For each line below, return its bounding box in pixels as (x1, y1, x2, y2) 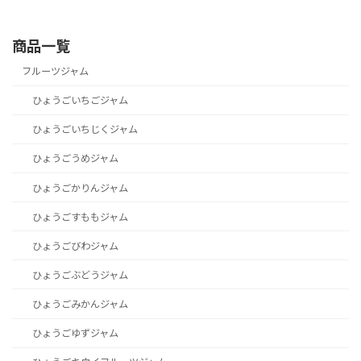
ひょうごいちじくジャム (31, 123, 138, 136)
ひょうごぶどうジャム (31, 268, 128, 281)
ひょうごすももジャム (31, 210, 128, 223)
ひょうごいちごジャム (31, 94, 128, 107)
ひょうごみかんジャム (31, 298, 128, 311)
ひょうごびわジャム (31, 239, 118, 252)
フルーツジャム (22, 65, 89, 78)
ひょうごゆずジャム (31, 327, 118, 340)
